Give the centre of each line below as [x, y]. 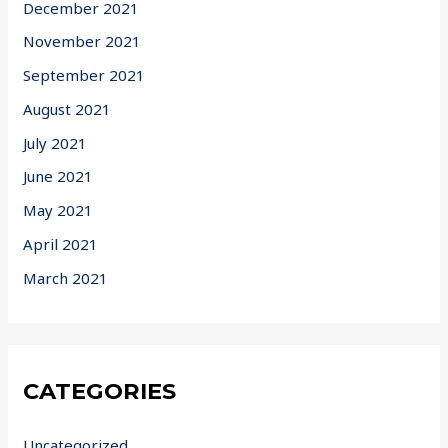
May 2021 [58, 210]
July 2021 [55, 142]
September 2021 [84, 75]
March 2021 [66, 277]
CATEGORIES [100, 391]
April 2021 [61, 243]
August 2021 [67, 108]
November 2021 [82, 41]
